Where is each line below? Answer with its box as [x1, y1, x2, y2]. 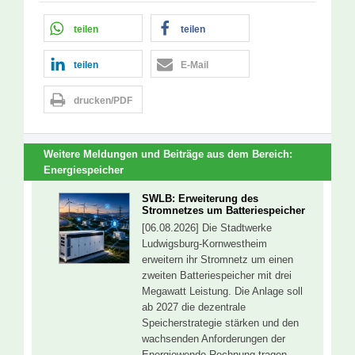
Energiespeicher [44, 163, 124, 176]
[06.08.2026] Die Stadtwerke [142, 221, 272, 234]
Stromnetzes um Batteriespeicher [142, 204, 305, 216]
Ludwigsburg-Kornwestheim [142, 237, 267, 250]
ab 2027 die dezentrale [142, 300, 246, 313]
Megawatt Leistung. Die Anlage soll [142, 284, 303, 297]
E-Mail [181, 59, 208, 71]
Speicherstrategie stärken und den [142, 316, 299, 329]
